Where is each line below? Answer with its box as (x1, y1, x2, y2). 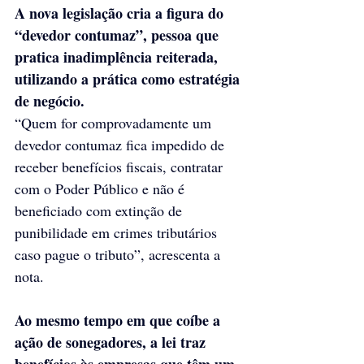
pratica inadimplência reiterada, (15, 45, 222, 67)
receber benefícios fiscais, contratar (15, 156, 227, 176)
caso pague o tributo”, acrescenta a (15, 244, 224, 264)
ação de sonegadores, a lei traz (15, 331, 210, 353)
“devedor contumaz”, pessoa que (15, 24, 223, 45)
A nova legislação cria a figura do (15, 2, 227, 24)
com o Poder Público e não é (15, 178, 188, 198)
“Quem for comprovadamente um (15, 112, 215, 132)
